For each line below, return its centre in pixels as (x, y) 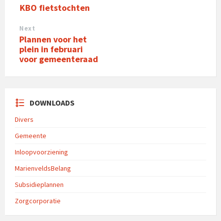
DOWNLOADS (52, 102)
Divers (24, 119)
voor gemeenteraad (59, 59)
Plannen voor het (53, 39)
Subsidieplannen (39, 184)
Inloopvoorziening (41, 152)
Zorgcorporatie (38, 201)
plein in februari (51, 49)
